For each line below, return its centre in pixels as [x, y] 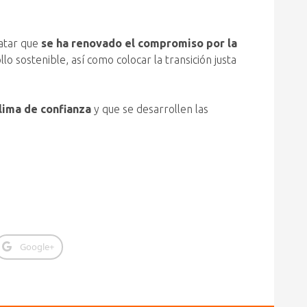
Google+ [37, 247]
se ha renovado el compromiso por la [139, 43]
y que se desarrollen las [150, 109]
